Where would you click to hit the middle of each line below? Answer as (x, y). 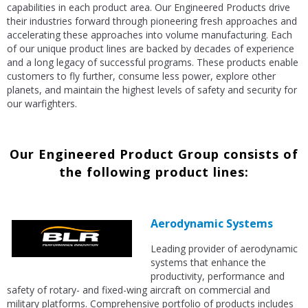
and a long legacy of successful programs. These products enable (153, 63)
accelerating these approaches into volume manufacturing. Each (150, 35)
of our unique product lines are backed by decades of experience (151, 49)
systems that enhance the (208, 263)
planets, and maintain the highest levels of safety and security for (152, 90)
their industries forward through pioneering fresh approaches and (152, 21)
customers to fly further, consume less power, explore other (141, 76)
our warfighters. (42, 104)
